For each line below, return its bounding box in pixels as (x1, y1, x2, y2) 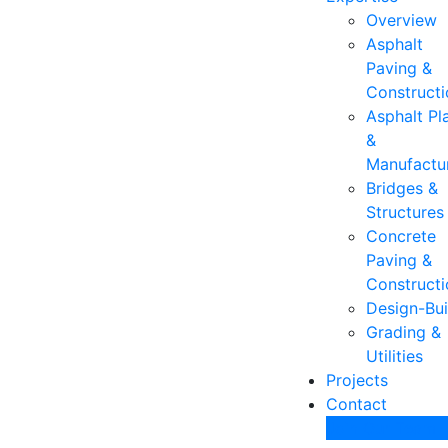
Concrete (366, 226, 437, 246)
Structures (366, 202, 445, 222)
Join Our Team (326, 418, 437, 438)
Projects (326, 370, 389, 390)
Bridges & (366, 178, 439, 198)
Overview (366, 10, 438, 30)
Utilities (366, 346, 424, 366)
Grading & (366, 322, 442, 342)
